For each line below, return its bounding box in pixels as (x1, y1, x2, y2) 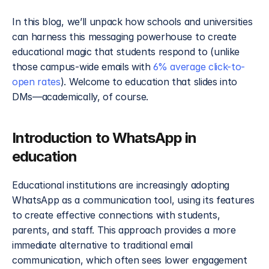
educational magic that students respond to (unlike (12, 46, 240, 58)
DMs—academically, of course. (12, 91, 149, 103)
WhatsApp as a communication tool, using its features (12, 194, 255, 206)
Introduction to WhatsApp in (12, 129, 197, 147)
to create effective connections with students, (12, 209, 220, 221)
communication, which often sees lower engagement (12, 254, 247, 266)
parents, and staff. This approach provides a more (12, 224, 236, 236)
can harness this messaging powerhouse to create (12, 31, 237, 43)
